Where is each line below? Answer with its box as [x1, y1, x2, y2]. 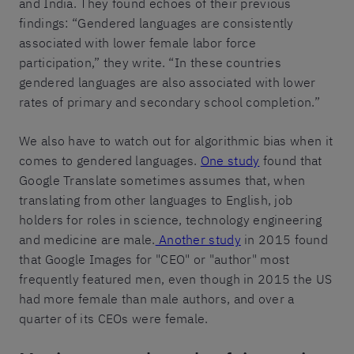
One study [200, 152, 260, 168]
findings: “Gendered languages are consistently [19, 14, 294, 31]
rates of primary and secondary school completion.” [19, 93, 320, 110]
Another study [155, 231, 241, 247]
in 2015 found [240, 231, 329, 247]
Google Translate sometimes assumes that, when [19, 171, 306, 188]
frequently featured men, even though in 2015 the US [19, 270, 333, 287]
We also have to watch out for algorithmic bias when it [19, 132, 333, 149]
